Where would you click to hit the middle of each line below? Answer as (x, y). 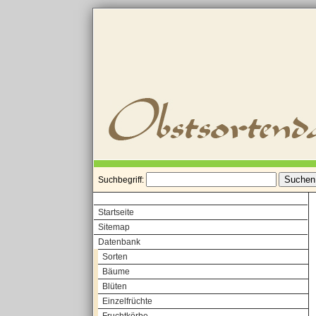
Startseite (116, 212)
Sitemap (114, 227)
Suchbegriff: (122, 180)
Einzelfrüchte (127, 301)
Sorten (115, 257)
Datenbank (119, 242)
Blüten (115, 286)
